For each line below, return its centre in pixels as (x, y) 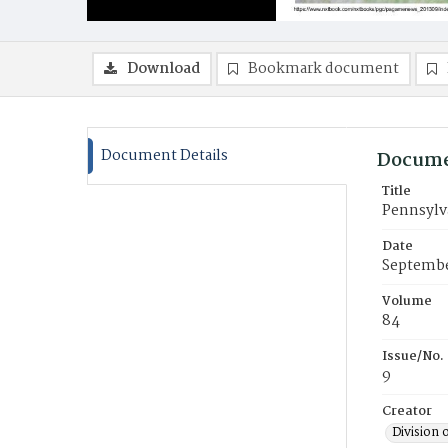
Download (163, 69)
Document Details (164, 156)
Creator (407, 411)
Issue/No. (413, 356)
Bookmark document (323, 69)
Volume (407, 301)
